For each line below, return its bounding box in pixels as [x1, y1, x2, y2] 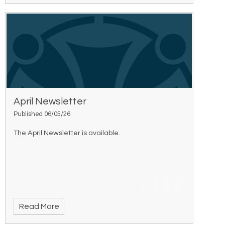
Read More [19, 202, 59, 211]
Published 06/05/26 [14, 110, 71, 118]
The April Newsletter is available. [14, 129, 121, 137]
